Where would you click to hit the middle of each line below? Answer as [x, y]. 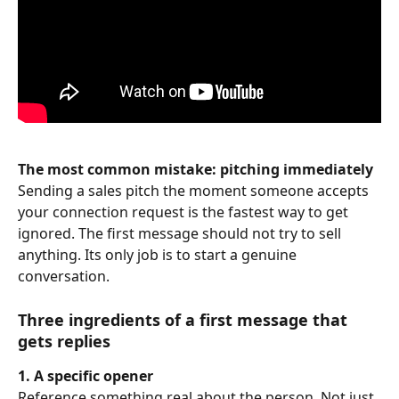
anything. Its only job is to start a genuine [159, 255]
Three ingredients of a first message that [185, 319]
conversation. [64, 277]
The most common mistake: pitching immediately [195, 170]
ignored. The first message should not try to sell [181, 234]
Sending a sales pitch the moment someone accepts [195, 191]
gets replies [64, 341]
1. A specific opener [85, 375]
